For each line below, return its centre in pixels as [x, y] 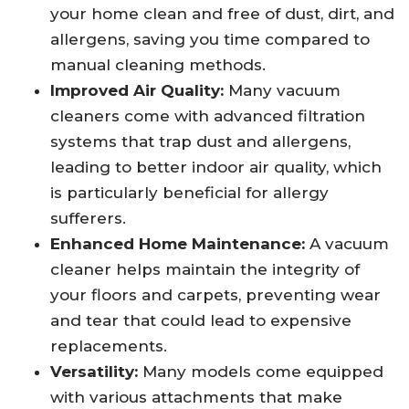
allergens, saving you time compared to [210, 40]
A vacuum [347, 244]
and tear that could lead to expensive [201, 321]
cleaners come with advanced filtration [208, 116]
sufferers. [88, 219]
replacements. [109, 346]
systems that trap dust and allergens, [200, 142]
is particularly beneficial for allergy [189, 193]
